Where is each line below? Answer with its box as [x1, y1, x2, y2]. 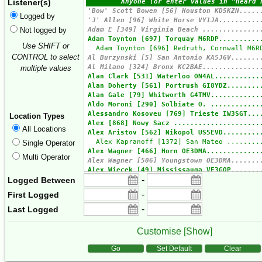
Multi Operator [22, 153, 71, 162]
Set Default [157, 244, 192, 253]
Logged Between [8, 175, 75, 185]
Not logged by [20, 25, 67, 35]
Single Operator [22, 139, 75, 148]
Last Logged [8, 205, 58, 215]
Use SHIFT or [22, 42, 69, 51]
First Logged [8, 190, 59, 200]
